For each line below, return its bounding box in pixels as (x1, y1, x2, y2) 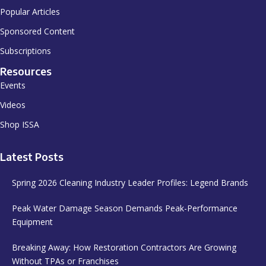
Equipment (12, 216, 53, 227)
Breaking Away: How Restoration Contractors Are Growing (12, 241, 236, 253)
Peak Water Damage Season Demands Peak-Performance (12, 202, 237, 214)
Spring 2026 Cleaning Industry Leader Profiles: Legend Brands (12, 176, 248, 188)
